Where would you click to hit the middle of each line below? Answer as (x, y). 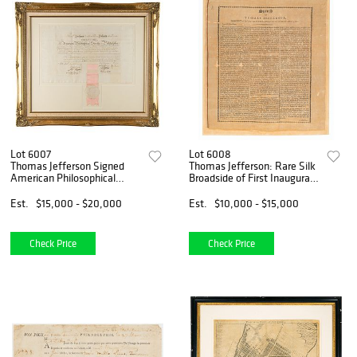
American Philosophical (63, 177)
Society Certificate (52, 189)
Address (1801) (222, 189)
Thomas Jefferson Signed (67, 165)
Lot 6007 (31, 153)
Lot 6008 (210, 153)
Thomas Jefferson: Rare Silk (253, 165)
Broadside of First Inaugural (251, 177)
